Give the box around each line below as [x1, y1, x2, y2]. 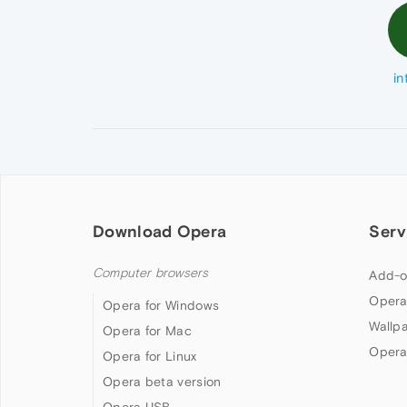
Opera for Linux [103, 349, 197, 363]
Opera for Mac [103, 323, 192, 338]
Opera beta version [103, 374, 222, 389]
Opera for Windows [103, 298, 220, 313]
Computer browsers [93, 265, 209, 281]
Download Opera [93, 222, 227, 241]
